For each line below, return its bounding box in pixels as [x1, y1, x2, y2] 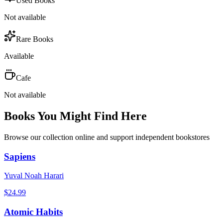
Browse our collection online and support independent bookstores [4, 132, 210, 141]
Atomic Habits [4, 207, 63, 218]
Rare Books [16, 35, 53, 44]
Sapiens [4, 151, 35, 162]
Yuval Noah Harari [4, 171, 64, 180]
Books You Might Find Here [4, 109, 147, 122]
